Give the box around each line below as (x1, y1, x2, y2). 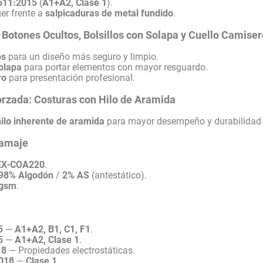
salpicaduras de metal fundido (45, 7, 174, 19)
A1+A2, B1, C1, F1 (15, 223, 91, 235)
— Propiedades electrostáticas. (6, 244, 136, 256)
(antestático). (89, 169, 147, 181)
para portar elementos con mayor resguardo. (22, 61, 208, 73)
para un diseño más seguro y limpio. (6, 50, 159, 62)
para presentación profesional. (6, 72, 136, 83)
